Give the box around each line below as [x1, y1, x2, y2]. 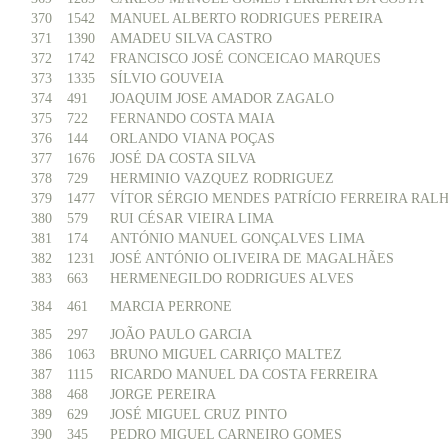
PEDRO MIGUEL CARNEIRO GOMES [110, 427, 342, 442]
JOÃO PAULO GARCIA [110, 327, 252, 342]
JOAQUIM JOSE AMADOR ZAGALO [110, 91, 334, 106]
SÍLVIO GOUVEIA [110, 71, 224, 86]
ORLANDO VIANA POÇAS [110, 131, 275, 146]
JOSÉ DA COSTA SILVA [110, 151, 256, 166]
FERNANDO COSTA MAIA [110, 111, 275, 126]
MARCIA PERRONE [110, 299, 232, 314]
